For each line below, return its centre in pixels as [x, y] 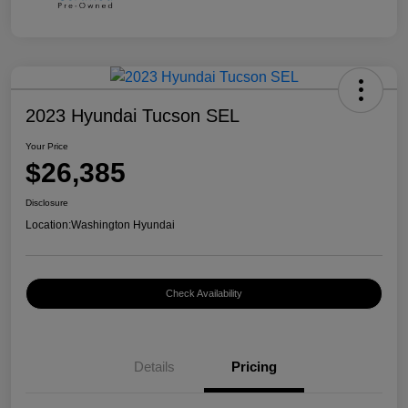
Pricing [254, 366]
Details [154, 366]
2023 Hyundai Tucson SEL [133, 115]
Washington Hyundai [123, 224]
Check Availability [204, 293]
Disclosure [47, 202]
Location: [48, 224]
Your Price [47, 146]
